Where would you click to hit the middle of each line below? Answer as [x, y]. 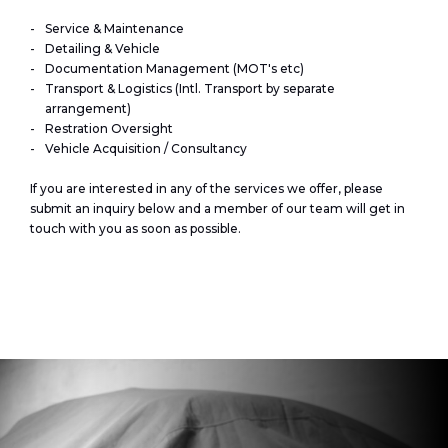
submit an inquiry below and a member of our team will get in [217, 208]
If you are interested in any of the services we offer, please [206, 188]
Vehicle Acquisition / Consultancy [149, 148]
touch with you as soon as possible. [135, 228]
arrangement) [89, 108]
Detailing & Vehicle [104, 48]
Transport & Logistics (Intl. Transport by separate [190, 88]
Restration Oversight [109, 128]
